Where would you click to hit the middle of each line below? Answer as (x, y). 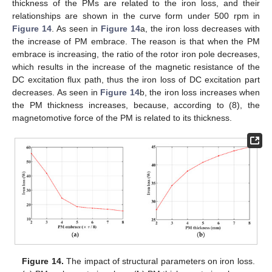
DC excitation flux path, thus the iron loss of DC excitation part (136, 80)
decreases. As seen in (56, 93)
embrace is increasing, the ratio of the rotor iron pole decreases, (136, 54)
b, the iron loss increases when (199, 93)
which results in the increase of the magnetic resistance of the (136, 67)
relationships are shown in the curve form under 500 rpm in (136, 16)
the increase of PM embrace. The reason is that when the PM (136, 42)
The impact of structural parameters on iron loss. (159, 261)
